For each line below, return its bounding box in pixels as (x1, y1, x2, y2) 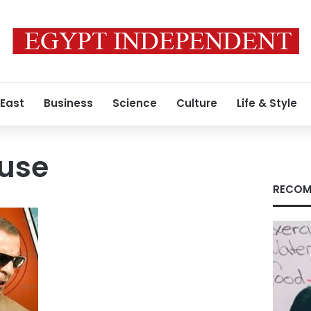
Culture (176, 96, 217, 110)
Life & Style (237, 96, 297, 110)
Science (112, 96, 157, 110)
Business (44, 96, 93, 110)
